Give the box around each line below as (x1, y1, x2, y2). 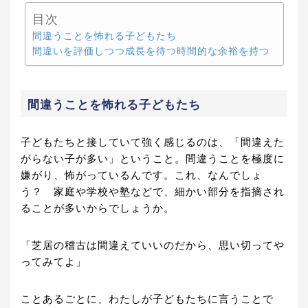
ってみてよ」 (21, 256, 87, 268)
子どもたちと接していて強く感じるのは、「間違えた (21, 137, 285, 148)
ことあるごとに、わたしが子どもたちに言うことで (21, 294, 274, 305)
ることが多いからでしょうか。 (21, 203, 175, 214)
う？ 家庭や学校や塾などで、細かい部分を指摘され (21, 186, 285, 198)
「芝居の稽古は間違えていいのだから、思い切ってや (21, 240, 285, 252)
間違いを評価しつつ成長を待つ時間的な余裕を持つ (32, 46, 269, 57)
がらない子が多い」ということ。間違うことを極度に (21, 153, 285, 165)
